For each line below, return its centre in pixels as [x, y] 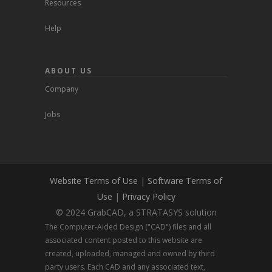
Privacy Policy [148, 197]
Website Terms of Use [94, 181]
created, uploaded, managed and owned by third [130, 254]
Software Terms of [185, 181]
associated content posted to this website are [124, 240]
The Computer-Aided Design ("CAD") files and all [128, 227]
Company [62, 89]
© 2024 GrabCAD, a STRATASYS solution [136, 212]
